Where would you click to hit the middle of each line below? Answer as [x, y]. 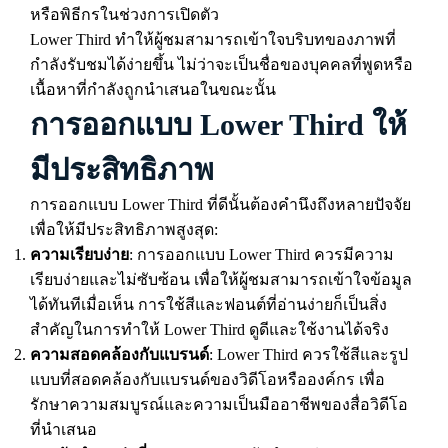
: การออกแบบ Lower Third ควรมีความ [261, 254]
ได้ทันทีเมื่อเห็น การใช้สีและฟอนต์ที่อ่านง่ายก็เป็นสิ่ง [208, 304]
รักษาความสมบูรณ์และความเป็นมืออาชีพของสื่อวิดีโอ [219, 404]
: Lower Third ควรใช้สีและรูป [308, 354]
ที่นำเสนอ [63, 429]
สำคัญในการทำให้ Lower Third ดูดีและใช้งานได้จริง [209, 329]
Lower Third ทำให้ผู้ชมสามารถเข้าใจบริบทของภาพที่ [213, 39]
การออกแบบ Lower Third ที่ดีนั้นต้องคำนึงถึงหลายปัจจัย [220, 204]
